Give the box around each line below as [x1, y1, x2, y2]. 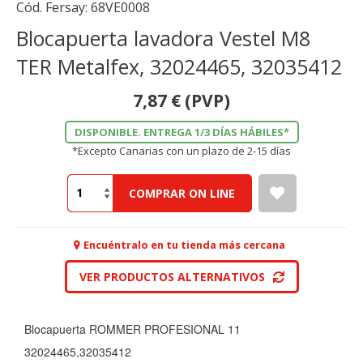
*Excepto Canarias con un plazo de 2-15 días [72, 143, 291, 158]
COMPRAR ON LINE [128, 185, 235, 201]
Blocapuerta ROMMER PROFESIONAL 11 [24, 321, 241, 338]
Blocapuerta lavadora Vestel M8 [16, 23, 310, 52]
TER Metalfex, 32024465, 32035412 [16, 52, 342, 80]
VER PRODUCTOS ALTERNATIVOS [79, 269, 265, 285]
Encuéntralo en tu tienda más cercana [83, 237, 285, 253]
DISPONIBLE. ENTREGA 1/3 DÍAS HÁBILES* [74, 124, 289, 139]
